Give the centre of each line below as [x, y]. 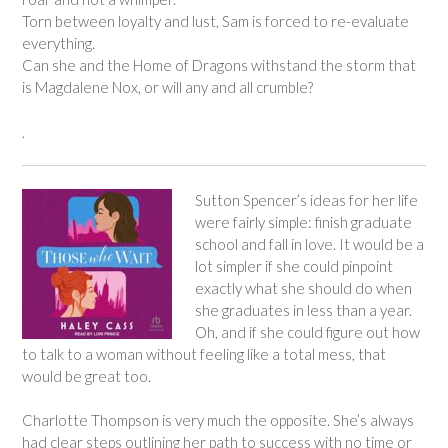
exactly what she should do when [303, 287]
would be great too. [86, 375]
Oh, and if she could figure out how [307, 331]
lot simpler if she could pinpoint [293, 265]
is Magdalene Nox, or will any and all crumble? [167, 87]
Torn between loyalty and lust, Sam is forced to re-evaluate [215, 21]
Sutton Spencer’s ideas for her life [306, 199]
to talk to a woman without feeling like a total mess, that [204, 353]
